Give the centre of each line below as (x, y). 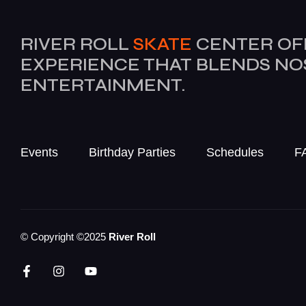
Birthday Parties (132, 152)
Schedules (235, 152)
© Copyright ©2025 (65, 236)
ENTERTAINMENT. (103, 85)
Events (39, 152)
